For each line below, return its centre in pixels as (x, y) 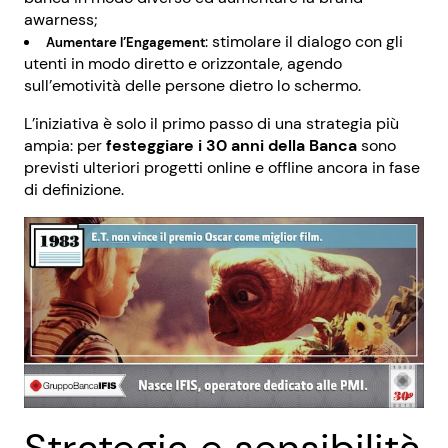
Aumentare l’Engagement (125, 42)
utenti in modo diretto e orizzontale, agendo (183, 63)
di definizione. (74, 189)
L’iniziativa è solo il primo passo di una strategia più (211, 123)
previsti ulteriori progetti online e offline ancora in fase (222, 167)
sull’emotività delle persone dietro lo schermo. (192, 85)
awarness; (61, 19)
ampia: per (65, 145)
